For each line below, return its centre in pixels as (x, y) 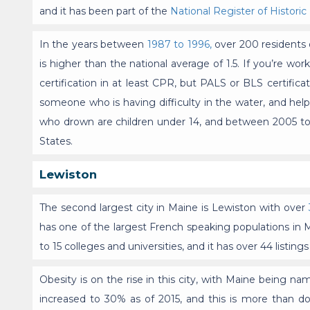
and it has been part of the (105, 11)
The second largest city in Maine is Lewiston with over (174, 208)
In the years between (93, 45)
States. (56, 142)
